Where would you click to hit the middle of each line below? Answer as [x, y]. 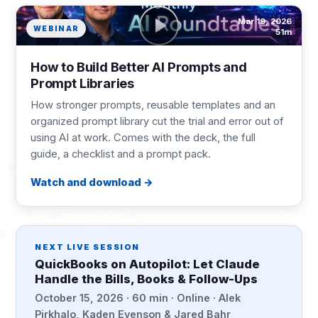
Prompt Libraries [83, 83]
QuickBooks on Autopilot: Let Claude [147, 264]
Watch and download [86, 182]
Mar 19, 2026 [265, 21]
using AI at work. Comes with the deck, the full [143, 138]
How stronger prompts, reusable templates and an [153, 105]
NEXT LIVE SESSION [87, 247]
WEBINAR [56, 28]
